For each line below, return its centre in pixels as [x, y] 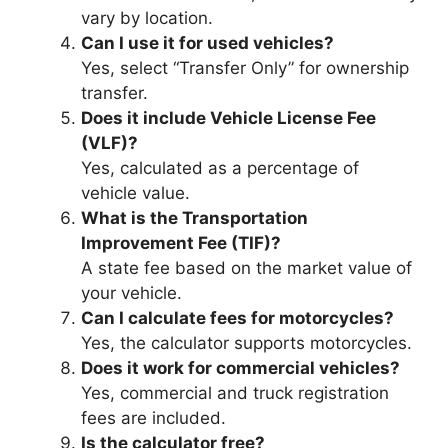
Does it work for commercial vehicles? [240, 368]
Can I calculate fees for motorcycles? [237, 318]
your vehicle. [131, 293]
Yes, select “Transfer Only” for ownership [245, 68]
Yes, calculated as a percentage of [220, 168]
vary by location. [147, 18]
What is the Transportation [194, 218]
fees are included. [153, 418]
